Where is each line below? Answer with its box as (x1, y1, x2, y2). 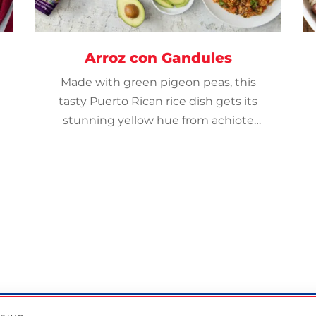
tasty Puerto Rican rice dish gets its (59, 95, 257, 108)
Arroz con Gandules (84, 49, 232, 66)
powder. (135, 133, 181, 146)
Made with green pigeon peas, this (60, 75, 256, 89)
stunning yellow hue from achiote (62, 114, 254, 127)
